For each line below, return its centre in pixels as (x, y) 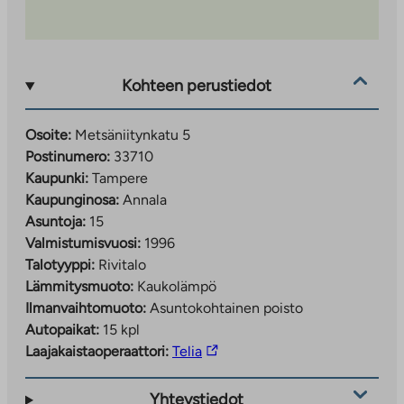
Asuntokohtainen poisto (226, 308)
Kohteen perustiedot (197, 86)
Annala (145, 199)
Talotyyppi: (60, 264)
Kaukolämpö (177, 286)
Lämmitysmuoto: (79, 286)
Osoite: (48, 134)
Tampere (120, 178)
